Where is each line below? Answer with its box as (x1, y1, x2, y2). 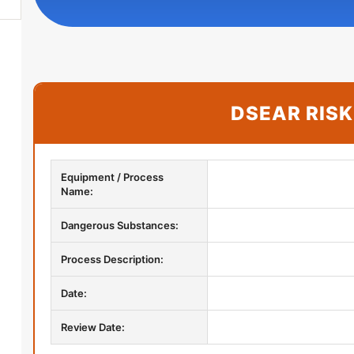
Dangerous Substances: (61, 219, 179, 232)
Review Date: (61, 321, 125, 333)
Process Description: (61, 253, 164, 265)
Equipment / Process (61, 171, 164, 183)
